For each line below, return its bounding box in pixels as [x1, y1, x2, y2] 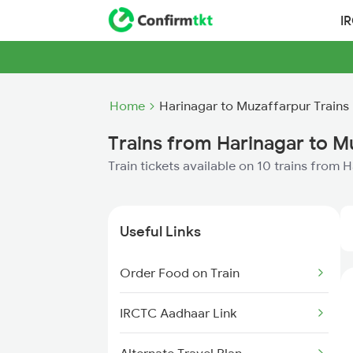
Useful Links [120, 222, 201, 240]
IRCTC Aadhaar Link [120, 305, 236, 321]
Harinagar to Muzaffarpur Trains [159, 98, 349, 113]
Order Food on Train [120, 265, 240, 281]
